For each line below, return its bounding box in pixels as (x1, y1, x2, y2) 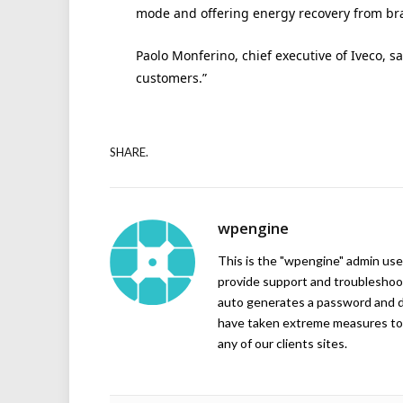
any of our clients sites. (218, 335, 347, 351)
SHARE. (110, 145, 148, 160)
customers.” (135, 68, 207, 86)
